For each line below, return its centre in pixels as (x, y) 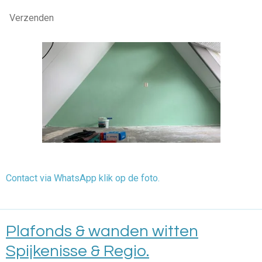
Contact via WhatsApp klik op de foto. (83, 178)
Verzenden (32, 18)
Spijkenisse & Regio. (77, 251)
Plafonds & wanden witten (102, 231)
